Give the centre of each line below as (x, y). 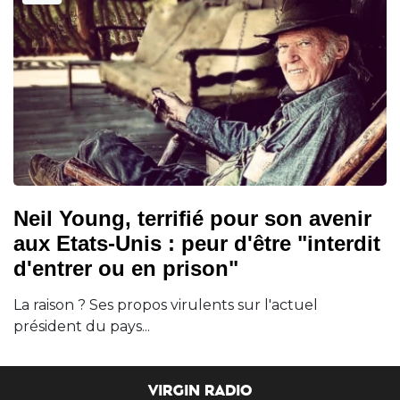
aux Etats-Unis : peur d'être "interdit (197, 244)
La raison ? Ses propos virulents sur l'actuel (166, 305)
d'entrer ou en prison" (126, 269)
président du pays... (82, 327)
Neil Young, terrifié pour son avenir (192, 219)
